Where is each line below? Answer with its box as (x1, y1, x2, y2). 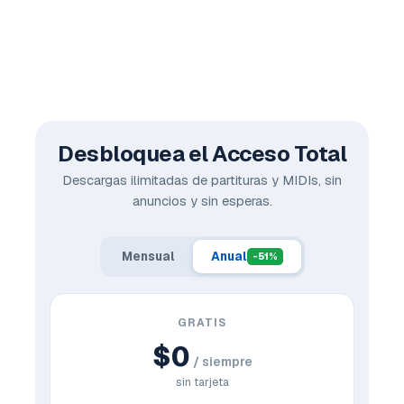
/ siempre (189, 353, 252, 370)
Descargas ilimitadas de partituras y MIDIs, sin (62, 171, 342, 188)
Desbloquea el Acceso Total (58, 140, 346, 168)
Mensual (121, 248, 175, 264)
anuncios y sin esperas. (132, 192, 272, 209)
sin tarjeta (175, 374, 229, 390)
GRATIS (178, 316, 226, 330)
